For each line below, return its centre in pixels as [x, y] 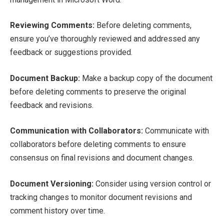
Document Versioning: [52, 184]
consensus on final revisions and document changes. [102, 158]
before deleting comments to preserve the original [98, 91]
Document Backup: [45, 78]
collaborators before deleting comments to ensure [98, 144]
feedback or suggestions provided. [71, 52]
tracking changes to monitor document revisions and [101, 197]
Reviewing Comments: [52, 25]
